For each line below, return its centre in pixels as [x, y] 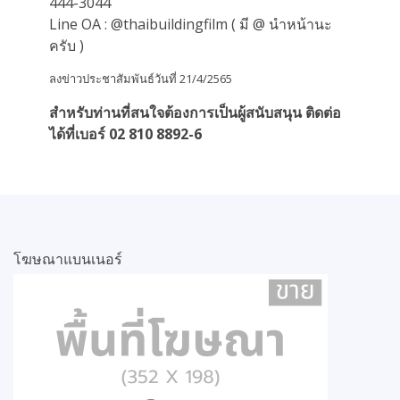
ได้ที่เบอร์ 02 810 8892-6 [125, 134]
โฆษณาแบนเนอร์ [68, 259]
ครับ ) [67, 46]
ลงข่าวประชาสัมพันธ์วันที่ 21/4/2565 [141, 79]
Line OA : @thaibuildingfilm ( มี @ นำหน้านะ [191, 24]
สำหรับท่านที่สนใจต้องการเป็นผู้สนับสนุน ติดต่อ [195, 112]
